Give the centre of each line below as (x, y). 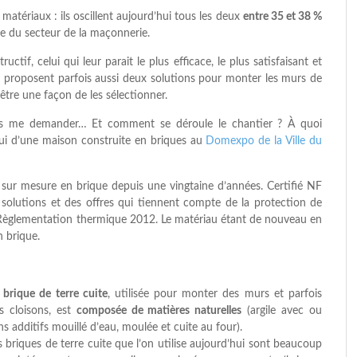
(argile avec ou (282, 311)
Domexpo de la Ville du (264, 141)
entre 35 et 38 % (282, 17)
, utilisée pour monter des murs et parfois (215, 294)
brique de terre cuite (55, 294)
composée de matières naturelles (159, 311)
